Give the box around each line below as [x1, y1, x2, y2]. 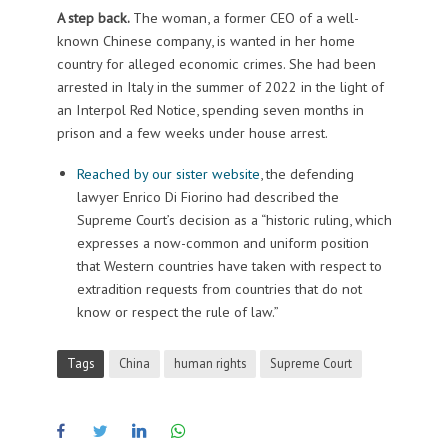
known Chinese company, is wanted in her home [56, 30, 355, 50]
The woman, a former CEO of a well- [132, 7, 359, 27]
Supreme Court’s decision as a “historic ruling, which [76, 209, 392, 229]
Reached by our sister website [76, 163, 260, 183]
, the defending [259, 163, 354, 183]
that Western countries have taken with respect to [76, 255, 382, 275]
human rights [173, 354, 246, 371]
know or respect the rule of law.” [76, 301, 279, 321]
